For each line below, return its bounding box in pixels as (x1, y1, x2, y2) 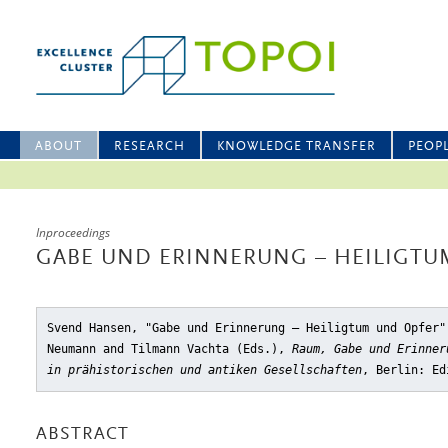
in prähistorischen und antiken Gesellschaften (47, 363, 362, 377)
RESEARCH (114, 140, 185, 153)
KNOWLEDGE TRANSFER (217, 140, 376, 153)
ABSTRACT (36, 426, 129, 444)
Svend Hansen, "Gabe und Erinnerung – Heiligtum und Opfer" (47, 321, 446, 335)
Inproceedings (36, 224, 110, 241)
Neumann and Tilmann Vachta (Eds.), (47, 342, 292, 356)
